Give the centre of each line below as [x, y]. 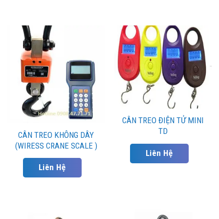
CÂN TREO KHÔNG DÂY [56, 135]
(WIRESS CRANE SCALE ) [56, 145]
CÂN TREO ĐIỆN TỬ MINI [163, 120]
